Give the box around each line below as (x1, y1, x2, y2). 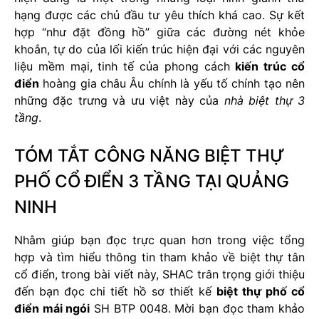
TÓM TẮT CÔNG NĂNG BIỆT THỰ (14, 145, 285, 167)
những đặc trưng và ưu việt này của (14, 93, 224, 108)
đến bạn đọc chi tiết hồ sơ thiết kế (14, 284, 216, 299)
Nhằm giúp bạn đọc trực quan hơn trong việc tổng (14, 233, 305, 248)
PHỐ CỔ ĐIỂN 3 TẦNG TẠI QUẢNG (14, 171, 289, 192)
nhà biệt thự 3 (224, 93, 305, 108)
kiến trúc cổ (235, 59, 305, 74)
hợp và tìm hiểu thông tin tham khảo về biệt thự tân (14, 250, 305, 265)
